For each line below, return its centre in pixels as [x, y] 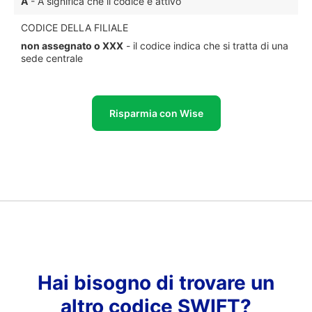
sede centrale [52, 58]
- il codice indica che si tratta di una [206, 46]
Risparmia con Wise [156, 113]
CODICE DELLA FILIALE [75, 28]
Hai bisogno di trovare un [156, 283]
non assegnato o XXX [72, 46]
